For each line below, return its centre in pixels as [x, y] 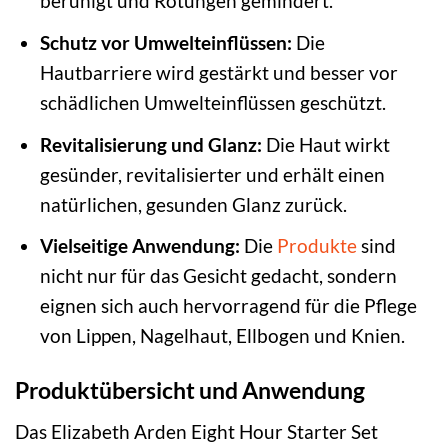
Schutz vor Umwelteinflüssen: [165, 42]
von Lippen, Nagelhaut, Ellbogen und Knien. [222, 336]
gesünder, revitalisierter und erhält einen [212, 174]
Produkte [316, 246]
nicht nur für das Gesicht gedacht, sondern [218, 276]
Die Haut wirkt [325, 144]
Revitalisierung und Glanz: [150, 144]
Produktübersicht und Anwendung [190, 389]
